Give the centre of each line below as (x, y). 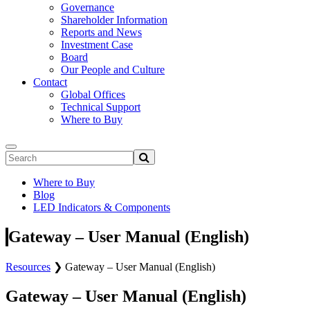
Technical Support (101, 107)
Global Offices (93, 94)
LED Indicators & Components (102, 207)
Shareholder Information (114, 20)
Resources (28, 266)
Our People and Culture (113, 70)
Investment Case (97, 45)
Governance (88, 7)
